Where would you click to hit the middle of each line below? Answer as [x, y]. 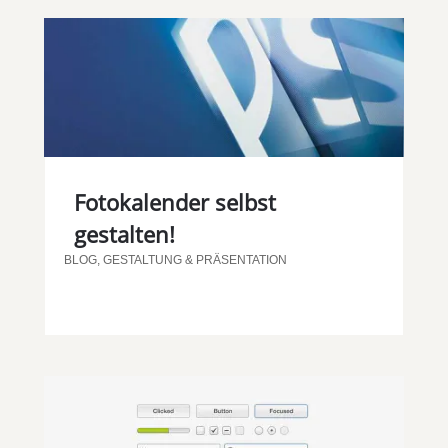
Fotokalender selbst [174, 202]
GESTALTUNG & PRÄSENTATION [194, 260]
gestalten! [124, 234]
